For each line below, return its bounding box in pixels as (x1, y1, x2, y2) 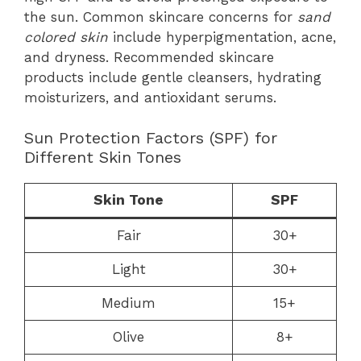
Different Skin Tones (24, 147, 181, 167)
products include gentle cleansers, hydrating (24, 68, 322, 85)
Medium (102, 295, 156, 311)
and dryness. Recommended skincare (24, 48, 274, 65)
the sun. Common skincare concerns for (24, 8, 297, 25)
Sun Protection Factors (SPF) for (24, 128, 277, 147)
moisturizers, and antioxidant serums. (24, 89, 276, 106)
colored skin (24, 28, 108, 45)
